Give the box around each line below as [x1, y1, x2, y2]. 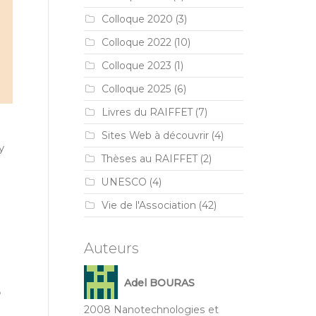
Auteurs [83, 240, 139, 257]
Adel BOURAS [123, 276, 195, 290]
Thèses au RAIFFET [101, 152, 197, 165]
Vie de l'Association [101, 199, 196, 212]
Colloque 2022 [101, 36, 171, 49]
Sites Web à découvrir [101, 129, 209, 142]
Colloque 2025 [101, 83, 171, 95]
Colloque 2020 [101, 13, 173, 25]
